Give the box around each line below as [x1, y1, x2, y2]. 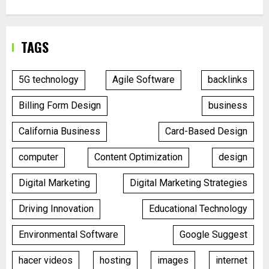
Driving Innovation [19, 203, 94, 215]
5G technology [19, 74, 79, 86]
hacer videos [19, 255, 73, 267]
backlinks [208, 74, 247, 86]
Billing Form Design [19, 100, 101, 112]
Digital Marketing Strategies [130, 177, 247, 189]
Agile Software [112, 74, 175, 86]
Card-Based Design [165, 125, 247, 138]
